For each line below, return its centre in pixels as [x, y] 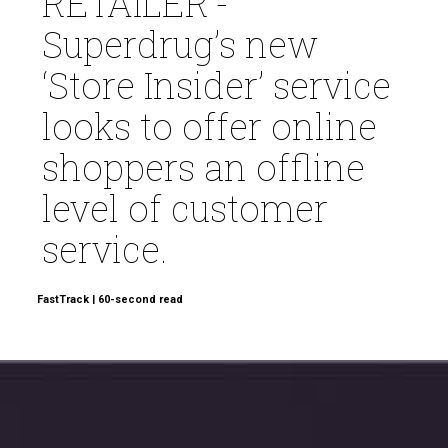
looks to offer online [210, 125]
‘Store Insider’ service [217, 84]
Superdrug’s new [180, 43]
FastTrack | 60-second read [110, 299]
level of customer [185, 207]
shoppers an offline [204, 166]
